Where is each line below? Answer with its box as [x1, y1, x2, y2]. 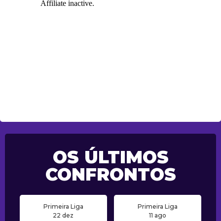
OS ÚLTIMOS [52, 147, 169, 168]
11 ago [149, 212, 167, 220]
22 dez [53, 212, 74, 220]
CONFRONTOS [45, 164, 176, 185]
